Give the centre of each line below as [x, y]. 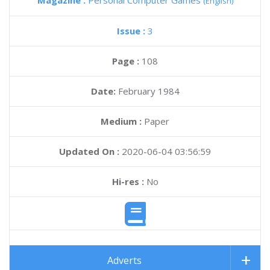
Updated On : [89, 151]
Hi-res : [128, 181]
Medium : [121, 121]
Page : [127, 61]
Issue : [132, 31]
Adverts [124, 261]
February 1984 [149, 91]
